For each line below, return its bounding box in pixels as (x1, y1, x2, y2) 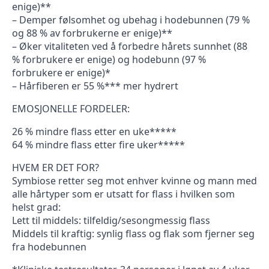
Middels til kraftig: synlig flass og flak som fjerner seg (12, 227, 255, 241)
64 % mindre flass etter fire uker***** (12, 138, 185, 152)
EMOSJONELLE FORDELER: (12, 102, 130, 116)
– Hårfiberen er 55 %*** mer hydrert (12, 79, 178, 93)
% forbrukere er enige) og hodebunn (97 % (12, 53, 206, 67)
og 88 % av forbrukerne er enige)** (12, 26, 172, 40)
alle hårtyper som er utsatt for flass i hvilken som (12, 187, 235, 201)
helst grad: (12, 201, 61, 214)
